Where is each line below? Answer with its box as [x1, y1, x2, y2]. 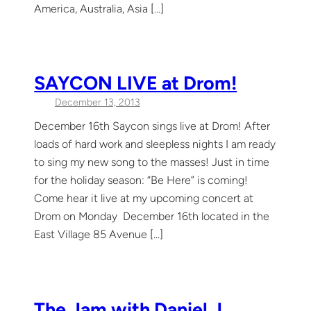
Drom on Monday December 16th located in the [34, 210, 270, 224]
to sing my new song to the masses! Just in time [34, 155, 270, 169]
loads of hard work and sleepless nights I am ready [34, 137, 276, 151]
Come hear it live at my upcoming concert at [34, 192, 254, 205]
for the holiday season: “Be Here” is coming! [34, 174, 249, 187]
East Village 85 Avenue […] [34, 228, 164, 242]
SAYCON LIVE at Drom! [34, 72, 237, 95]
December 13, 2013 [54, 96, 140, 109]
